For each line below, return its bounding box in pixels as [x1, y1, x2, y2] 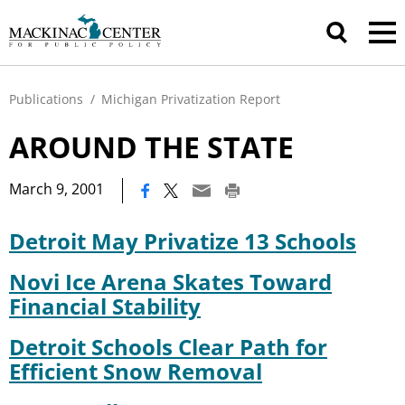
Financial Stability [9, 291, 201, 321]
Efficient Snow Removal [9, 356, 262, 386]
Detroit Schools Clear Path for [9, 332, 327, 362]
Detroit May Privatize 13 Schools [9, 226, 356, 256]
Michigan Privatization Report [101, 90, 280, 108]
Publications [9, 90, 83, 108]
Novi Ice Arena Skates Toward [9, 267, 332, 297]
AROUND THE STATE [9, 127, 294, 166]
